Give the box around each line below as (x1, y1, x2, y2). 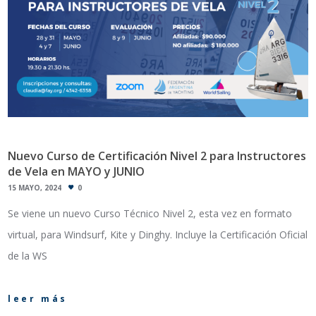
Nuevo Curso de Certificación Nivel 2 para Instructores (8, 148, 307, 164)
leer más (8, 293, 68, 305)
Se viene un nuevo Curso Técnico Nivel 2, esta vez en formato (8, 207, 293, 221)
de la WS (8, 249, 48, 263)
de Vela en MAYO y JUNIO (8, 164, 145, 180)
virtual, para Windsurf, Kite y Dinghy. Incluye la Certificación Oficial (8, 228, 308, 242)
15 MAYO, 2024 (8, 183, 62, 193)
